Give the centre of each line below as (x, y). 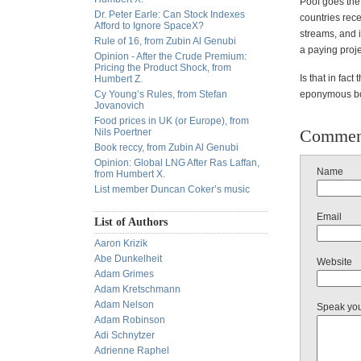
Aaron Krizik (121, 243)
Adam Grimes (124, 274)
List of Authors (131, 222)
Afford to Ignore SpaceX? (149, 26)
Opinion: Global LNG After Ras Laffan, (177, 163)
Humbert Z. (118, 79)
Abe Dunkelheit (128, 259)
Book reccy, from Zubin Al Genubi (166, 147)
